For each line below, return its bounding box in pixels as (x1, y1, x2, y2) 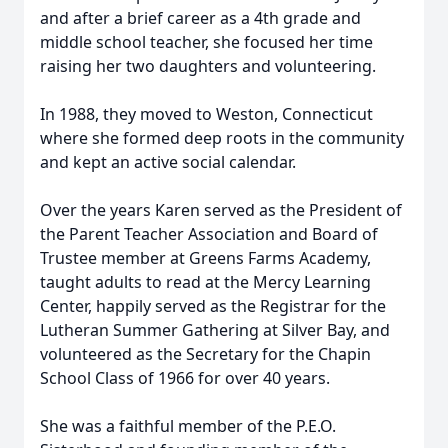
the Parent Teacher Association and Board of (40, 223, 378, 245)
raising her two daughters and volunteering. (40, 55, 376, 77)
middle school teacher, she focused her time (40, 31, 373, 53)
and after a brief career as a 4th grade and (40, 7, 361, 29)
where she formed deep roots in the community (40, 127, 404, 149)
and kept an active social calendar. (40, 151, 300, 173)
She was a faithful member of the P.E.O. (40, 415, 336, 437)
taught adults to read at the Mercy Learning (40, 271, 371, 293)
